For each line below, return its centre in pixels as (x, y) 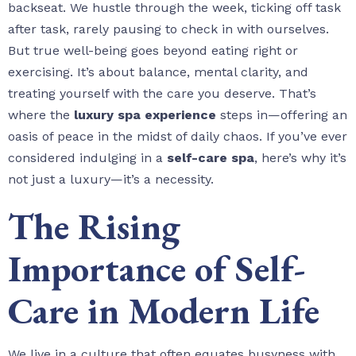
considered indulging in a (87, 158)
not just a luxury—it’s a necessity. (111, 180)
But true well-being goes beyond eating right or (153, 51)
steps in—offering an (282, 115)
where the (41, 115)
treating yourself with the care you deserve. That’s (162, 94)
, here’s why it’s (300, 158)
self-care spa (211, 158)
